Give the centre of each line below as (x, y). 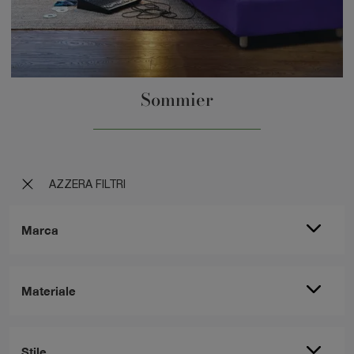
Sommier (177, 100)
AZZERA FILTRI (86, 185)
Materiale (49, 291)
